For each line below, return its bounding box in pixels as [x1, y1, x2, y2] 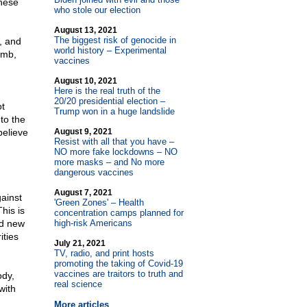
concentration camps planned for [53, 208, 184, 218]
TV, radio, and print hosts [53, 248, 154, 258]
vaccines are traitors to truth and [53, 269, 183, 279]
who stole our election [53, 5, 140, 15]
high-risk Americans [53, 218, 132, 228]
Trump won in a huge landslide [53, 106, 175, 116]
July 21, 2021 [53, 238, 106, 248]
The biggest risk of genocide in [53, 35, 176, 45]
